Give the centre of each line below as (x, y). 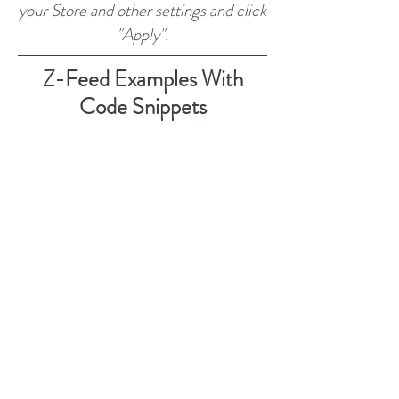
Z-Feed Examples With (142, 79)
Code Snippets (142, 106)
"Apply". (142, 34)
